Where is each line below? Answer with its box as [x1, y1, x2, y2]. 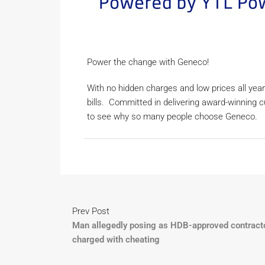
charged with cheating [72, 234, 160, 245]
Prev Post [72, 206, 109, 216]
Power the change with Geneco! [87, 57, 209, 67]
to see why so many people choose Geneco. [87, 111, 257, 122]
